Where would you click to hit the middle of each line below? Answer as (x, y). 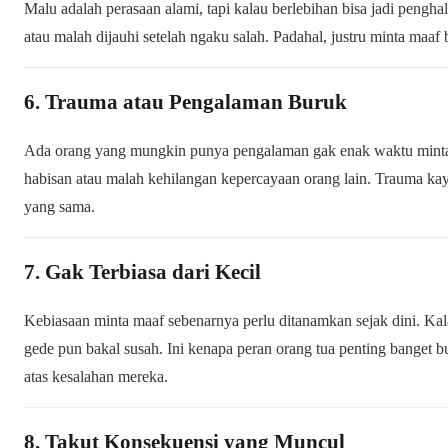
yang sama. (59, 206)
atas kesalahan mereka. (96, 376)
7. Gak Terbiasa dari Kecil (142, 271)
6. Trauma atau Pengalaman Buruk (185, 101)
